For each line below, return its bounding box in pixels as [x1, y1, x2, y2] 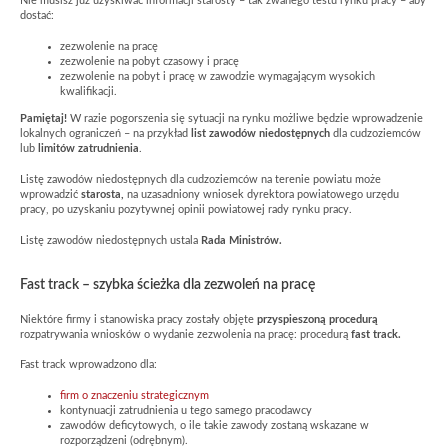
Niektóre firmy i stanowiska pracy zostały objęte [20, 314, 257, 325]
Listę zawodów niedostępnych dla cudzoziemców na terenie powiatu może [20, 174, 381, 185]
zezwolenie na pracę [60, 42, 158, 53]
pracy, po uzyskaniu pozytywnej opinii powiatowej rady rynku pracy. [20, 204, 352, 215]
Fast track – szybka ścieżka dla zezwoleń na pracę [20, 277, 315, 292]
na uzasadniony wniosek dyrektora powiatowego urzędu [124, 189, 399, 200]
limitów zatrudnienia [38, 144, 139, 155]
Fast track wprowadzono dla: [20, 360, 157, 371]
